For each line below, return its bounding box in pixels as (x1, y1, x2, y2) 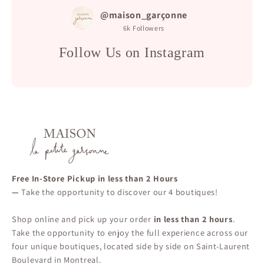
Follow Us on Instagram (58, 45, 206, 61)
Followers (132, 24, 165, 33)
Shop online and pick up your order (12, 213, 151, 225)
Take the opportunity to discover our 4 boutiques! (21, 186, 218, 197)
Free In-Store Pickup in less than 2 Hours (12, 172, 178, 184)
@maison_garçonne (100, 9, 188, 22)
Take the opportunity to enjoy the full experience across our (12, 226, 249, 238)
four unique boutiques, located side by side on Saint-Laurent (12, 240, 250, 252)
